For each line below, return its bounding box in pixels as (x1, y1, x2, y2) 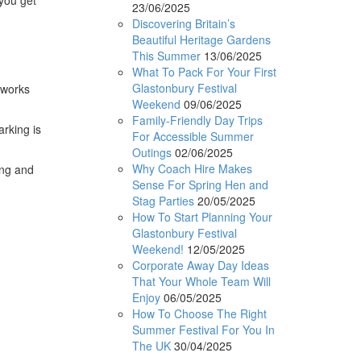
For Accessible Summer (131, 127, 254, 144)
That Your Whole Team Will (131, 272, 271, 289)
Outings (131, 143, 172, 160)
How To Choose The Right (131, 305, 267, 322)
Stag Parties (131, 192, 194, 209)
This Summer (131, 47, 201, 64)
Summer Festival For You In (131, 321, 275, 338)
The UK (131, 337, 171, 354)
